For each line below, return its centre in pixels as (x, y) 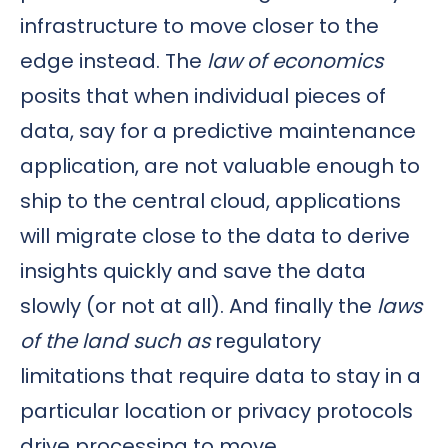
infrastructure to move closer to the (199, 25)
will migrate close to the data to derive (215, 235)
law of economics (295, 60)
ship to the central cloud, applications (210, 200)
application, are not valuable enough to (220, 165)
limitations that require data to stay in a (220, 375)
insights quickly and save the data (193, 270)
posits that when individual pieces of (203, 95)
